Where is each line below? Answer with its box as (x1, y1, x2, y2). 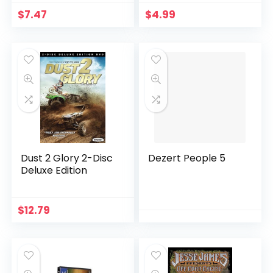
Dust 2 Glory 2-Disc (21, 151, 113, 165)
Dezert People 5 (148, 151, 226, 165)
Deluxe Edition (21, 163, 88, 177)
